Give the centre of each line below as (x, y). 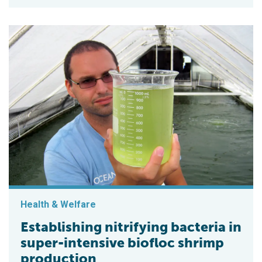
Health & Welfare (58, 204)
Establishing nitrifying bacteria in (131, 227)
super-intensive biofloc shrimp (122, 242)
